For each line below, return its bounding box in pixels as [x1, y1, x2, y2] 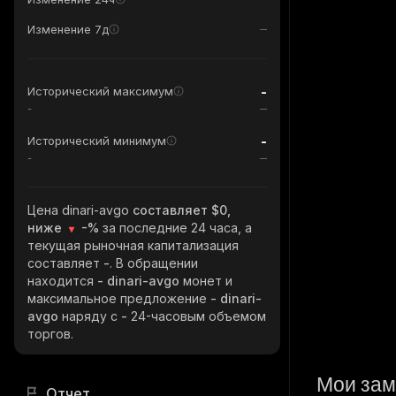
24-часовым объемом [131, 308, 266, 324]
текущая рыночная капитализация [27, 238, 239, 253]
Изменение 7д [27, 22, 109, 36]
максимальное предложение [27, 291, 210, 306]
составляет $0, [133, 202, 231, 217]
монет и [183, 273, 232, 288]
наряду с [62, 308, 121, 324]
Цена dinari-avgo [27, 202, 133, 217]
